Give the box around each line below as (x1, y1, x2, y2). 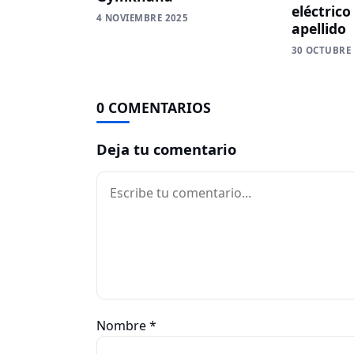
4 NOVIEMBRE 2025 (96, 11, 189, 24)
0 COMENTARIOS (96, 97, 211, 117)
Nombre (96, 316, 149, 334)
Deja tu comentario (96, 138, 236, 159)
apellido (291, 18, 346, 38)
